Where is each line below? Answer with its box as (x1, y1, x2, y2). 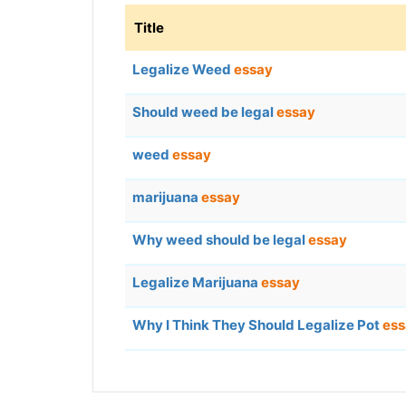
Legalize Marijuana (132, 274, 261, 292)
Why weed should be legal (132, 231, 308, 249)
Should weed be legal (132, 103, 276, 121)
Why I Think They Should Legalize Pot (132, 316, 382, 334)
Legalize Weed (132, 61, 234, 79)
